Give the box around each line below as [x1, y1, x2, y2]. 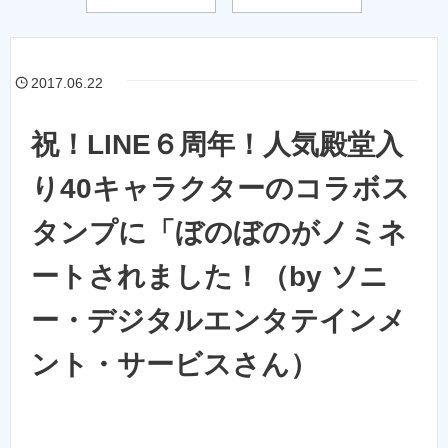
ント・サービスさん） [31, 349, 318, 381]
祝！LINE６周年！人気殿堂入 [31, 129, 403, 161]
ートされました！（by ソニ [31, 261, 388, 293]
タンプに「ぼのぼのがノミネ [31, 217, 407, 249]
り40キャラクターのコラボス [31, 173, 410, 205]
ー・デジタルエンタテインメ [31, 305, 406, 337]
